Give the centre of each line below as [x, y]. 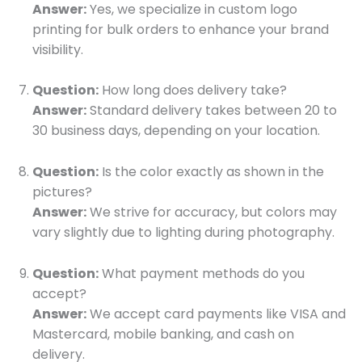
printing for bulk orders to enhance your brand [181, 29]
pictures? [62, 192]
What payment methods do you [202, 273]
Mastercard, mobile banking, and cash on [163, 334]
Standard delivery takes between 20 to [212, 111]
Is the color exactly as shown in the [211, 172]
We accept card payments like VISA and [216, 314]
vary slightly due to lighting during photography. [183, 233]
